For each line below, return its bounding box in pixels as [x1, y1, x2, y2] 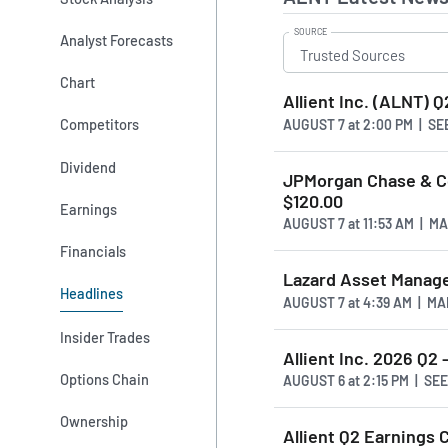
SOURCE [293, 25, 327, 37]
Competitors [60, 115, 140, 134]
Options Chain [60, 370, 150, 389]
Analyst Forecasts [60, 30, 174, 49]
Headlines [60, 284, 124, 303]
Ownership [60, 412, 129, 431]
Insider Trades [60, 327, 151, 346]
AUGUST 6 [283, 372, 348, 390]
